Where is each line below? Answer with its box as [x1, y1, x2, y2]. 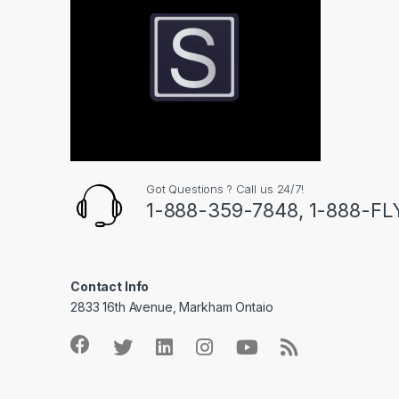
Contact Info [70, 278, 150, 294]
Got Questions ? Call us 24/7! [145, 181, 304, 196]
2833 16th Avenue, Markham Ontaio [70, 298, 273, 314]
